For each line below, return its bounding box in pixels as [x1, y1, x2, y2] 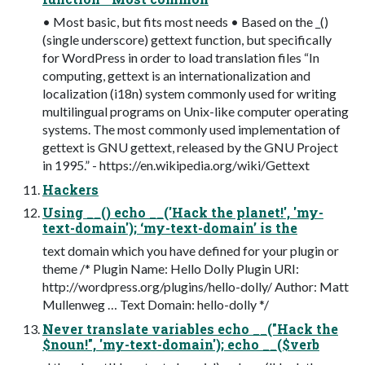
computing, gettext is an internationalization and [42, 68, 310, 84]
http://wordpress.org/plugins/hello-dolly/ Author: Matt [42, 279, 349, 295]
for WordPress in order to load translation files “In [42, 50, 319, 66]
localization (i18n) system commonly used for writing [42, 86, 336, 102]
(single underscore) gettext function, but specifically [42, 32, 332, 48]
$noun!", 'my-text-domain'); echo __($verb [42, 336, 319, 354]
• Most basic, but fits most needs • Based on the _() [42, 14, 328, 30]
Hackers [42, 181, 99, 199]
